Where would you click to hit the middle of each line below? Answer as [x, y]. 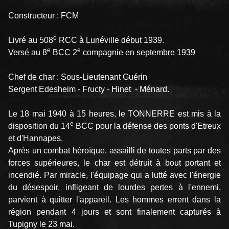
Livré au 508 [31, 40]
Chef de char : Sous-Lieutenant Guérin [78, 77]
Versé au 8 [28, 53]
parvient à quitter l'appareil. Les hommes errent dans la [114, 200]
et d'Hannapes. [36, 139]
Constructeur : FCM [43, 16]
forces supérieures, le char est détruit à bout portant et [114, 163]
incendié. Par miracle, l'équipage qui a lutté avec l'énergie [114, 175]
